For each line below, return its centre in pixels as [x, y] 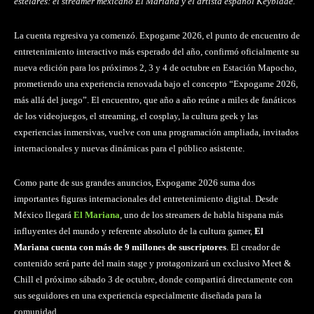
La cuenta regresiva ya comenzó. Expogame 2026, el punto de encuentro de [157, 35]
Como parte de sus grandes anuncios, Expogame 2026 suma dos [135, 182]
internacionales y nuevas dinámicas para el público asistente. [129, 148]
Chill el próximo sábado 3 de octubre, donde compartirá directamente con [153, 279]
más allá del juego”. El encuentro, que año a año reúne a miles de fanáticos [155, 100]
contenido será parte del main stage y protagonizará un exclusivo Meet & [152, 263]
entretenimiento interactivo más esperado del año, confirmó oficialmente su [157, 51]
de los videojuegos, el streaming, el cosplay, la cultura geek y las [136, 116]
